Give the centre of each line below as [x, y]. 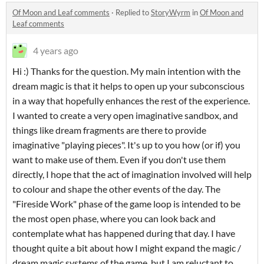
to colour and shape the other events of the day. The [116, 189]
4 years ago [56, 51]
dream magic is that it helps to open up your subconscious [128, 86]
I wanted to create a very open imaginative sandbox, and [125, 115]
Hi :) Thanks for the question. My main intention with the [126, 71]
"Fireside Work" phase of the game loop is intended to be [126, 204]
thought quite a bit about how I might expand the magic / [127, 248]
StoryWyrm [171, 13]
